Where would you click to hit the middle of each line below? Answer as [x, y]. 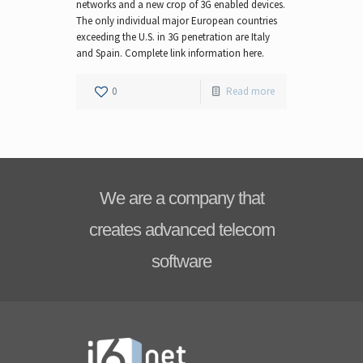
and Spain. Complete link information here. [170, 53]
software [181, 261]
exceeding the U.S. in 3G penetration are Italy [173, 37]
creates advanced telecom [181, 230]
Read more [250, 91]
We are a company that [181, 198]
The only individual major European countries [177, 21]
